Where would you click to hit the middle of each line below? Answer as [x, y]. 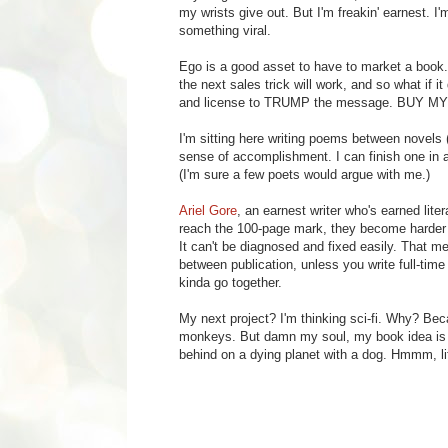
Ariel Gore [208, 210]
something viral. [225, 30]
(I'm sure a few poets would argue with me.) [304, 174]
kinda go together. [230, 282]
